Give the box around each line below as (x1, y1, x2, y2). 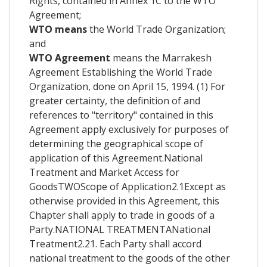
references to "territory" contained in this (29, 108, 213, 122)
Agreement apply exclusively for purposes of (29, 122, 229, 136)
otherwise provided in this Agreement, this (29, 194, 219, 207)
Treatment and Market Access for (29, 165, 179, 179)
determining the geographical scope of (29, 136, 203, 150)
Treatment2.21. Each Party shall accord (29, 237, 201, 250)
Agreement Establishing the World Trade (29, 65, 212, 79)
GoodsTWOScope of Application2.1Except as (29, 179, 226, 193)
